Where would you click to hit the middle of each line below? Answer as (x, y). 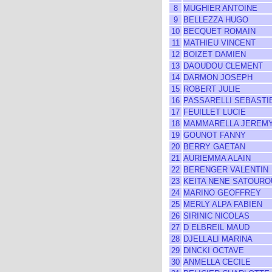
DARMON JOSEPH (218, 77)
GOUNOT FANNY (215, 135)
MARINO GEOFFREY (222, 193)
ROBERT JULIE (212, 89)
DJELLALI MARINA (218, 239)
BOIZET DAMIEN (215, 54)
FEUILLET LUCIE (215, 112)
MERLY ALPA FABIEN (223, 204)
